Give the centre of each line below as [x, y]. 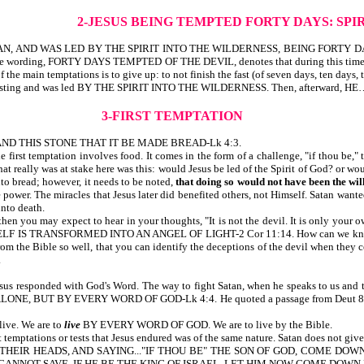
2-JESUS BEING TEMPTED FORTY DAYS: [205, 22]
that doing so [205, 182]
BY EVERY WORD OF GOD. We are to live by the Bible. [206, 325]
